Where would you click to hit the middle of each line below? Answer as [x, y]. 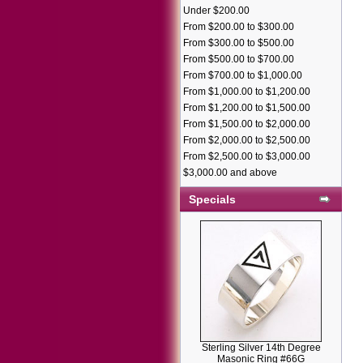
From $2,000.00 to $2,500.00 [247, 140]
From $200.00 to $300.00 [239, 27]
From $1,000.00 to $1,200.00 [247, 92]
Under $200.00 [216, 11]
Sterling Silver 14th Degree [261, 348]
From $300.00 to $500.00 [239, 43]
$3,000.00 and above [230, 173]
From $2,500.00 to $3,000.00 [247, 156]
